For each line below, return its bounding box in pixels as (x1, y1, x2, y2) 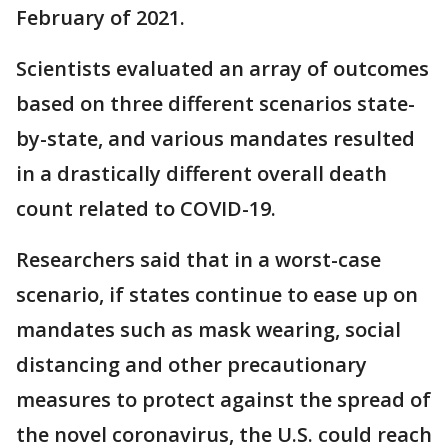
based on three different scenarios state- (16, 90, 415, 118)
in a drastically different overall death (16, 160, 387, 188)
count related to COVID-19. (16, 195, 281, 223)
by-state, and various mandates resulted (16, 125, 415, 153)
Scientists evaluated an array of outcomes (16, 55, 429, 83)
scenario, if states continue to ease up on (16, 281, 418, 309)
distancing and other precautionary (16, 351, 367, 379)
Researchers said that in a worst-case (16, 246, 381, 274)
